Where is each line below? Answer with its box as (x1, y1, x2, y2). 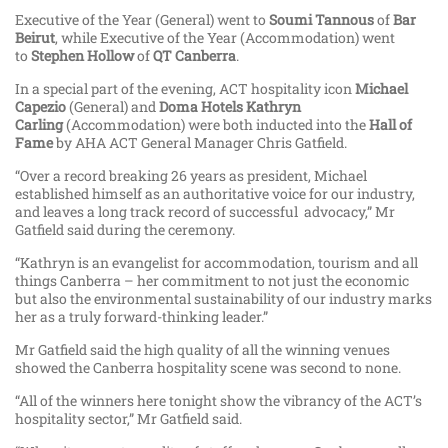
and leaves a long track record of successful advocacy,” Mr (15, 202, 395, 222)
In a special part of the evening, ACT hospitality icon (15, 79, 355, 99)
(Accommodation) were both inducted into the (66, 115, 369, 135)
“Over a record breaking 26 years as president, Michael (15, 166, 367, 186)
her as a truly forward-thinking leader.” (15, 307, 271, 327)
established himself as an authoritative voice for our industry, (15, 184, 415, 204)
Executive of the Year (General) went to (15, 10, 269, 30)
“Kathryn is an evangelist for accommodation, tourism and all (15, 253, 418, 273)
